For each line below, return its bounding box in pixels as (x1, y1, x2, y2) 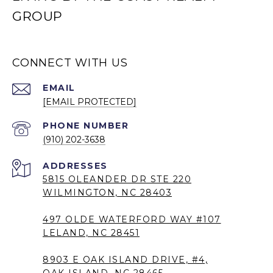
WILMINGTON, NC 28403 (43, 187, 172, 199)
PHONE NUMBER (43, 120, 129, 132)
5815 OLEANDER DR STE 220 (43, 174, 191, 185)
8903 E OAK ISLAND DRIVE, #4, (43, 254, 208, 266)
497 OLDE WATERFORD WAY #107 (43, 214, 221, 225)
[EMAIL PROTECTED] (43, 96, 136, 108)
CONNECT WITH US (12, 56, 128, 70)
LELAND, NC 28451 (43, 227, 140, 239)
